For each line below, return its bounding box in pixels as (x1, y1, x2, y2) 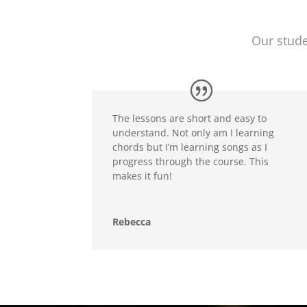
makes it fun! (112, 169, 173, 182)
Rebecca (112, 214, 151, 228)
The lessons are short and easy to (112, 111, 267, 125)
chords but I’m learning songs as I (112, 140, 268, 153)
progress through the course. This (112, 154, 269, 168)
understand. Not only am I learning (112, 125, 275, 139)
